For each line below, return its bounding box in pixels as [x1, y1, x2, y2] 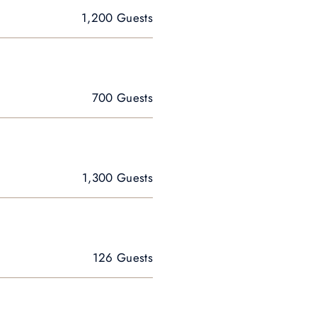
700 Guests [91, 89, 153, 106]
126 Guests [92, 249, 153, 266]
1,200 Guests [81, 9, 153, 26]
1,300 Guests [81, 169, 153, 186]
